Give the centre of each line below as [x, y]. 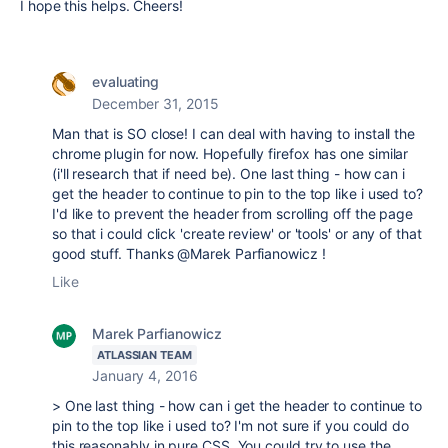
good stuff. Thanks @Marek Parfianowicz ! [189, 253]
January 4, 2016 [145, 375]
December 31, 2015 [155, 103]
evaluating [126, 81]
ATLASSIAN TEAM [144, 355]
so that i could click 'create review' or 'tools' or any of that [237, 233]
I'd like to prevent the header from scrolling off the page [233, 213]
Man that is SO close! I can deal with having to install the [234, 133]
